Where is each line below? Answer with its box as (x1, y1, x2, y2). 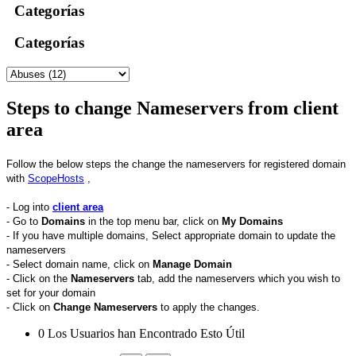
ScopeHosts (28, 172, 84, 184)
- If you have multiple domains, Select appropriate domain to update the (6, 229, 335, 242)
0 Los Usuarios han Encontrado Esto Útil (38, 326, 245, 340)
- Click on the (6, 272, 71, 284)
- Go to (6, 215, 41, 227)
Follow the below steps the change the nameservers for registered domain (6, 157, 346, 170)
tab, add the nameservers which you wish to (137, 272, 340, 284)
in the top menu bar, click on (85, 215, 222, 227)
